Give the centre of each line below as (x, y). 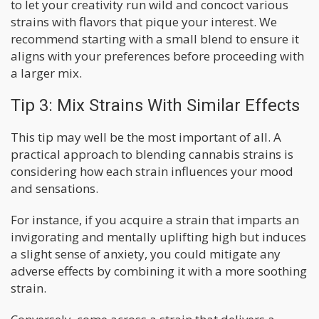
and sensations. (54, 188)
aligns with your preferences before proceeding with (157, 56)
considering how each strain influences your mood (152, 171)
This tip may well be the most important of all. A (146, 137)
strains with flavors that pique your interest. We (144, 21)
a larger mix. (46, 73)
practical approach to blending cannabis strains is (152, 154)
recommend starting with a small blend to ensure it (155, 38)
